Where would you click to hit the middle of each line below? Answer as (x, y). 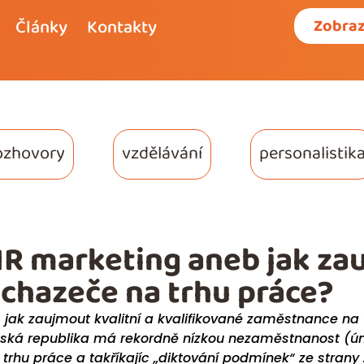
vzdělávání (162, 154)
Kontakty (121, 28)
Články (41, 28)
